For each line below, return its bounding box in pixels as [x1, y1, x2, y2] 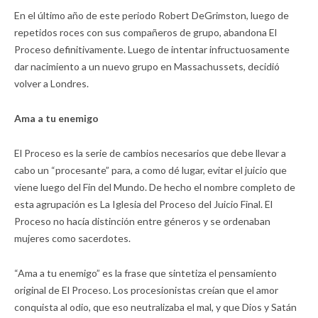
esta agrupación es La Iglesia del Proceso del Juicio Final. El [14, 198, 273, 211]
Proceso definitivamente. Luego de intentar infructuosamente [14, 43, 290, 56]
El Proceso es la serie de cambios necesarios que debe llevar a [14, 147, 286, 160]
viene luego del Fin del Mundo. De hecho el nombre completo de [14, 181, 295, 194]
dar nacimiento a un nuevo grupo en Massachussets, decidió [14, 60, 280, 73]
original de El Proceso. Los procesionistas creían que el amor [14, 284, 278, 297]
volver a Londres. [14, 77, 89, 90]
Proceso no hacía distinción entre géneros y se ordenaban [14, 215, 270, 228]
